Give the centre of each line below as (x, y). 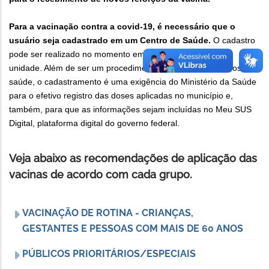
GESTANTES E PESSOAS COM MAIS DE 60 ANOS (133, 228)
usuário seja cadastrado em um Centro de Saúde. (110, 40)
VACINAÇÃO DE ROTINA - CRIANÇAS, (108, 213)
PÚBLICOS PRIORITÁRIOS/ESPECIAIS (109, 253)
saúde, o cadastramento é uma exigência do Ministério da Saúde (133, 81)
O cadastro (233, 40)
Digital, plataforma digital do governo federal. (94, 123)
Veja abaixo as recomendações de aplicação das (133, 158)
